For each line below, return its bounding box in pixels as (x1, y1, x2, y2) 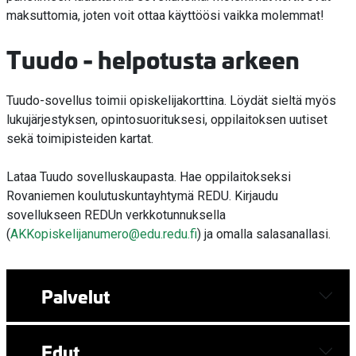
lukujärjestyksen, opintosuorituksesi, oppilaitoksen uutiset (6, 112, 327, 128)
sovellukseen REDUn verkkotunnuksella (6, 207, 226, 223)
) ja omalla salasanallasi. (197, 226, 334, 242)
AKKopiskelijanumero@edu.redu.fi (10, 226, 197, 242)
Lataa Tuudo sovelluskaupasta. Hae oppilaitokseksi (6, 169, 291, 185)
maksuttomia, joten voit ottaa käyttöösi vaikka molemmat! (6, 8, 324, 24)
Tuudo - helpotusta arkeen (6, 41, 300, 76)
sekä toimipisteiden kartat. (6, 131, 157, 147)
